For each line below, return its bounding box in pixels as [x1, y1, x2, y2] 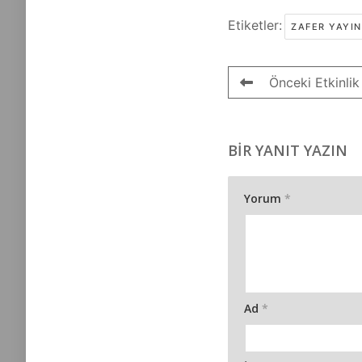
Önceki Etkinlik [269, 74, 360, 90]
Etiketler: [228, 17, 282, 33]
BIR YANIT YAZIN [228, 141, 347, 160]
